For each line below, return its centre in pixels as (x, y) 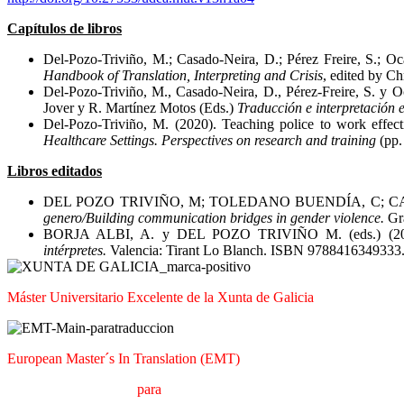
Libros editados (55, 170)
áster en (44, 389)
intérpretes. (77, 250)
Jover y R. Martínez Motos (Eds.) (140, 107)
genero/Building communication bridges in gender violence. (214, 217)
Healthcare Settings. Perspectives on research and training (211, 140)
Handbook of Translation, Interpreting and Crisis (183, 75)
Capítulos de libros (64, 28)
